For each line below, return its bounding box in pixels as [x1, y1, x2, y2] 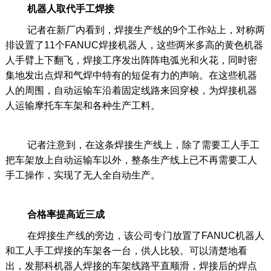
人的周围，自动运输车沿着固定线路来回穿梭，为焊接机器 [5, 85, 257, 96]
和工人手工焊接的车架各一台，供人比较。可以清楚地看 [5, 246, 247, 256]
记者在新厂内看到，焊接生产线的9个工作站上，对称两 [5, 25, 265, 36]
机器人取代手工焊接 [27, 4, 114, 15]
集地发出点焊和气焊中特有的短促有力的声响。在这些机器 [5, 70, 257, 81]
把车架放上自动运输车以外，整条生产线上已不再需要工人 [5, 155, 257, 166]
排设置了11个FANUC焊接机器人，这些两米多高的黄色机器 [5, 40, 263, 51]
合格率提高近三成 [27, 209, 105, 220]
